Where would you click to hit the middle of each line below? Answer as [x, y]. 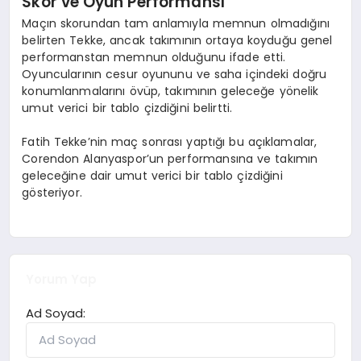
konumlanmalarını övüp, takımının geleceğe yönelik [170, 91]
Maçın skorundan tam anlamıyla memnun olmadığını [176, 24]
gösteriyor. [52, 193]
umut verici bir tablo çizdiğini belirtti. [127, 108]
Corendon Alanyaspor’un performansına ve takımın [170, 159]
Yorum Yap [62, 279]
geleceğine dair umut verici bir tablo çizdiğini [152, 176]
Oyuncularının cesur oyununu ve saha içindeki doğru [174, 75]
